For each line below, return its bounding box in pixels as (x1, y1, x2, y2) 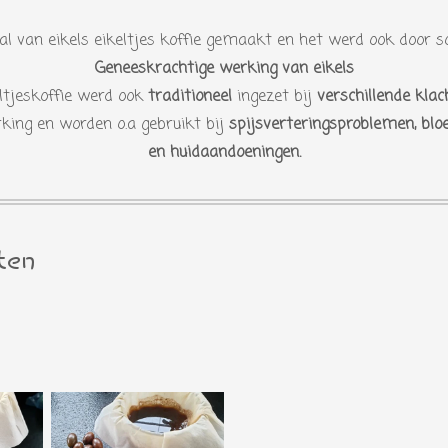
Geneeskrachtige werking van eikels (94, 57, 354, 81)
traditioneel (148, 85, 232, 109)
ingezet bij (232, 85, 317, 109)
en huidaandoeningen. (147, 141, 301, 165)
